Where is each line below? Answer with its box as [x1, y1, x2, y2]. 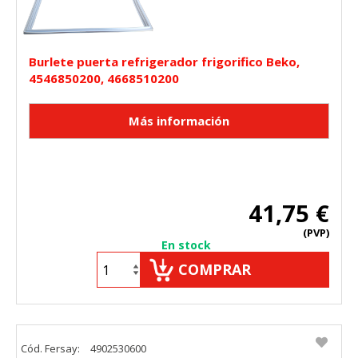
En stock [161, 237, 211, 253]
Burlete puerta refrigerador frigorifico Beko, [29, 54, 300, 70]
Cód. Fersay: [21, 341, 82, 356]
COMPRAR [178, 260, 251, 280]
